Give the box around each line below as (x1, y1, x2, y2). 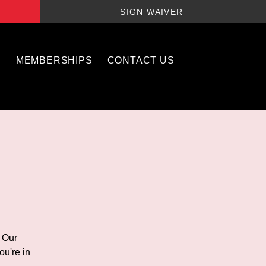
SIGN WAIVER (120, 7, 183, 17)
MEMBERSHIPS (15, 55, 93, 65)
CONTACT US (107, 55, 175, 65)
